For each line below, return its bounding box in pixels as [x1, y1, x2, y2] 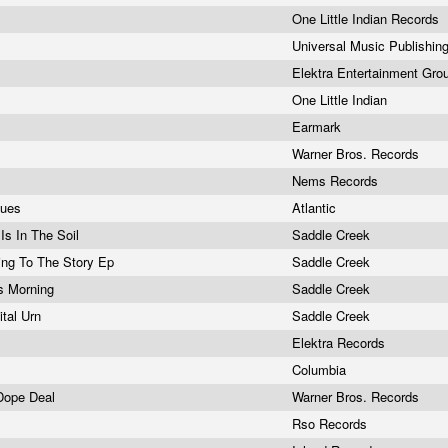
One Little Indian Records [292, 9, 443, 28]
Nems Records [292, 171, 382, 190]
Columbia [292, 360, 350, 379]
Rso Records [292, 414, 371, 433]
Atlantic [292, 198, 340, 217]
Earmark [292, 117, 345, 136]
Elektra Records [292, 333, 389, 352]
